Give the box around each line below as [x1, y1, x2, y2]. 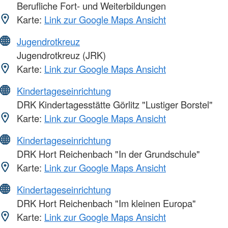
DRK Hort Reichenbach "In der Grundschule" [14, 147, 200, 161]
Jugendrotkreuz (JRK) [14, 48, 106, 62]
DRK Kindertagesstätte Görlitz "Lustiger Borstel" [14, 98, 213, 111]
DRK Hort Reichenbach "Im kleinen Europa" [14, 196, 196, 210]
